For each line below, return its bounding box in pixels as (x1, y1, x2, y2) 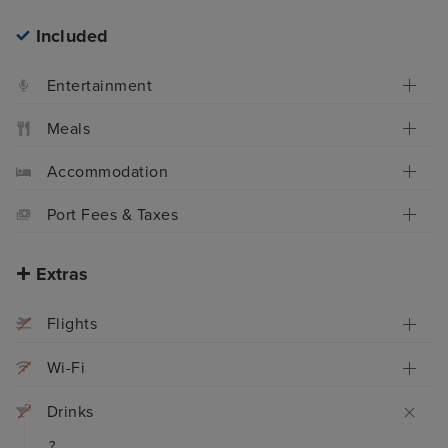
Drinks (47, 402, 94, 423)
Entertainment (47, 75, 153, 96)
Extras (35, 262, 88, 285)
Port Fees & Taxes (47, 204, 179, 225)
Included (35, 24, 109, 47)
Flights (47, 314, 98, 335)
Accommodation (47, 161, 169, 182)
